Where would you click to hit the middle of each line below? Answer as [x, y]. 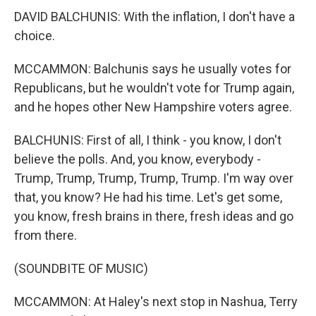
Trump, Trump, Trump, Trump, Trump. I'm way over [154, 178]
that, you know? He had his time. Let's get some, [148, 197]
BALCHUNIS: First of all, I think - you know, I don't [148, 140]
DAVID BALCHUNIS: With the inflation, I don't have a [154, 17]
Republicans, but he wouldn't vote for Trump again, [154, 88]
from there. [45, 235]
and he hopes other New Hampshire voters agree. [153, 107]
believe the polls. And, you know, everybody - [138, 159]
